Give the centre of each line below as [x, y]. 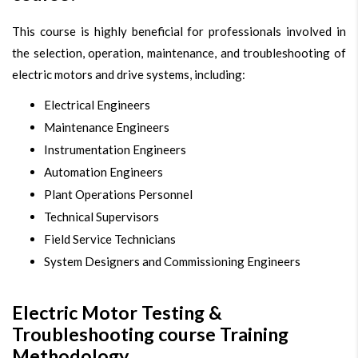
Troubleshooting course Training [150, 334]
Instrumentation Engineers [115, 150]
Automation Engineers [103, 172]
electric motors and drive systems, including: [129, 75]
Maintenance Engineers [107, 127]
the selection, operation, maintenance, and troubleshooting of [179, 53]
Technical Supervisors [101, 217]
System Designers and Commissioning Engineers [172, 262]
